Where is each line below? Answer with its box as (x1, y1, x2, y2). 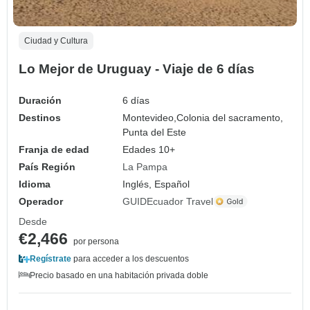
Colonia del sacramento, (176, 111, 284, 123)
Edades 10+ (122, 143, 176, 155)
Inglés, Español (122, 178, 190, 190)
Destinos (19, 111, 61, 123)
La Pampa (122, 161, 168, 172)
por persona (73, 236, 119, 246)
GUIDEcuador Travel (122, 195, 214, 207)
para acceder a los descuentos (71, 253, 189, 264)
